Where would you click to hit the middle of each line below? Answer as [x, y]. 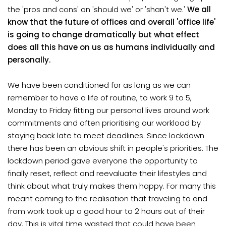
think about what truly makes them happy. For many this [112, 186]
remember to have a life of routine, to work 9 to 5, [100, 98]
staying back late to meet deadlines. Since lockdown [106, 136]
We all [199, 10]
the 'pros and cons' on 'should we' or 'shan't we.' [97, 10]
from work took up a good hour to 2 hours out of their [106, 211]
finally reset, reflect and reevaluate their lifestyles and [107, 174]
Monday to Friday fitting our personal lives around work [108, 110]
